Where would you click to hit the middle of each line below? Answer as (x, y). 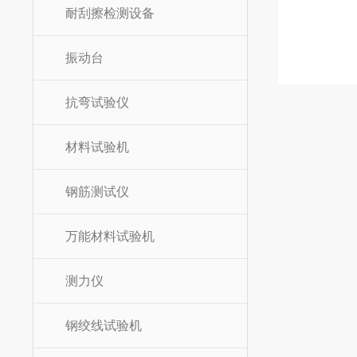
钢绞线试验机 (103, 326)
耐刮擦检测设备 (110, 13)
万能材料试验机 (110, 236)
